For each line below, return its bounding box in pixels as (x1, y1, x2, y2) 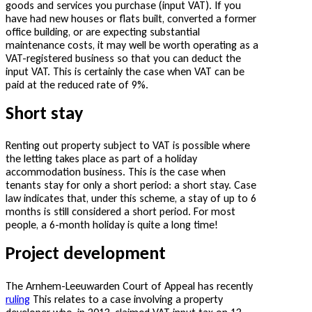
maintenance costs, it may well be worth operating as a (6, 38, 258, 52)
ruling (6, 292, 30, 306)
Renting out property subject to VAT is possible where (6, 139, 250, 153)
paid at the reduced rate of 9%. (6, 77, 148, 91)
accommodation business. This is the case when (6, 165, 226, 179)
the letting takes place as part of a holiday (6, 152, 197, 166)
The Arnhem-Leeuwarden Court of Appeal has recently (6, 279, 253, 293)
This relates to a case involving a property (30, 292, 223, 306)
